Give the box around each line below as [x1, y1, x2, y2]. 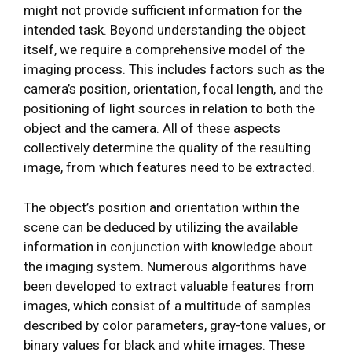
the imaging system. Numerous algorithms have [24, 258, 306, 274]
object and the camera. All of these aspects [24, 120, 280, 137]
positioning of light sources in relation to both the [24, 101, 315, 117]
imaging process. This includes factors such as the [24, 61, 324, 78]
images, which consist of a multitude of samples [24, 297, 311, 313]
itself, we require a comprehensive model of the [24, 42, 305, 58]
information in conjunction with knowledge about [24, 238, 313, 255]
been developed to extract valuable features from [24, 277, 314, 294]
